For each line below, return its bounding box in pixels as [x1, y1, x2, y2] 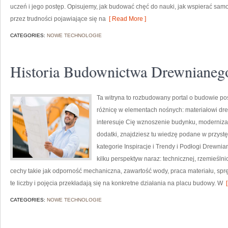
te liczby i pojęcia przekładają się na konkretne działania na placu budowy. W [10, 180, 223, 187]
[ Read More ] [106, 15, 146, 22]
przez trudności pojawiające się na [10, 15, 106, 22]
